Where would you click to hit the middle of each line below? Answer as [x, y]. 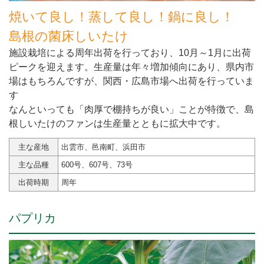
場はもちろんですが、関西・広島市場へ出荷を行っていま [131, 81]
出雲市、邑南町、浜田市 [103, 147]
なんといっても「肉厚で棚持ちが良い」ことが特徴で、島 [131, 109]
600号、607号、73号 [97, 164]
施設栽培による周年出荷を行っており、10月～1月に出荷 [130, 52]
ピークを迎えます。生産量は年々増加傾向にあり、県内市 [131, 67]
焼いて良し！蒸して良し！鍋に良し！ [121, 16]
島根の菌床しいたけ [69, 36]
